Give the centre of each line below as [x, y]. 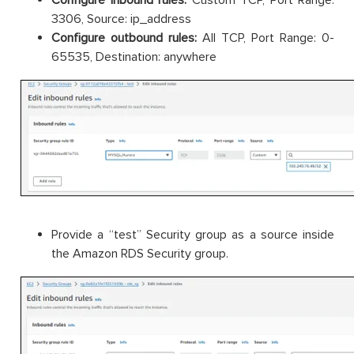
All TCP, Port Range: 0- [265, 38]
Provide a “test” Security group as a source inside [193, 234]
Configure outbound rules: [124, 38]
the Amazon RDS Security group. [140, 253]
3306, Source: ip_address [121, 19]
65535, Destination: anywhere [134, 56]
